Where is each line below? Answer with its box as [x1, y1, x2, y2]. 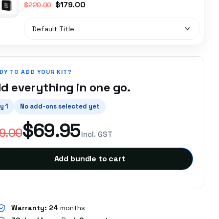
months [58, 203, 86, 212]
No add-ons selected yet [20, 102, 100, 111]
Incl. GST [81, 129, 112, 139]
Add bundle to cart [54, 153, 126, 164]
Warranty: [11, 203, 47, 212]
